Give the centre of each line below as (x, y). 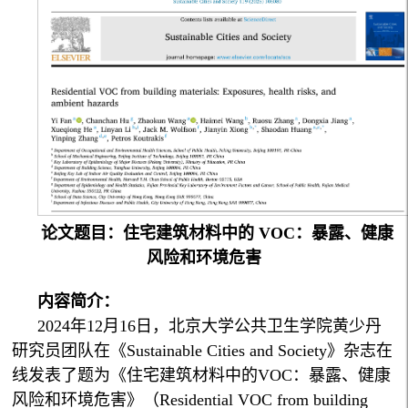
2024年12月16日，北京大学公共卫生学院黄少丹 (210, 326)
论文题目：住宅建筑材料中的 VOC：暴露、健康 (217, 234)
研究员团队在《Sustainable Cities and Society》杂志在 (203, 351)
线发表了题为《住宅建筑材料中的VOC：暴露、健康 (202, 376)
